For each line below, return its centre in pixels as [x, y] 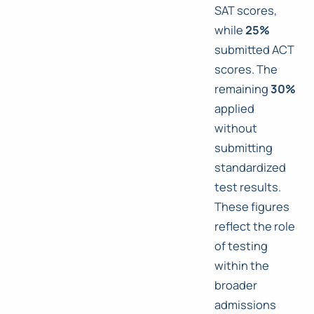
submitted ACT [254, 50]
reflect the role [255, 226]
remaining [243, 89]
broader [236, 285]
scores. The [246, 69]
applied [234, 109]
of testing [241, 246]
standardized [250, 168]
